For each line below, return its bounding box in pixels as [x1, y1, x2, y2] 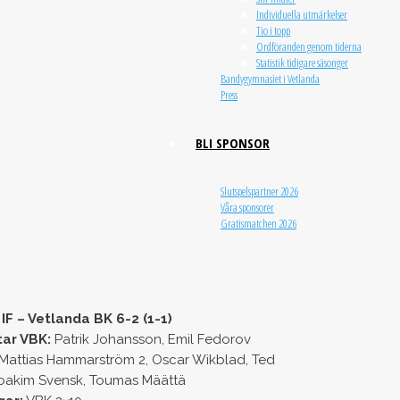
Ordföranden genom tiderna [256, 38, 362, 54]
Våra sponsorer [221, 199, 274, 215]
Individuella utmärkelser [256, 6, 347, 22]
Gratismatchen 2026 [221, 215, 296, 231]
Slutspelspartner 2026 [221, 183, 298, 199]
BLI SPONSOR [196, 134, 270, 152]
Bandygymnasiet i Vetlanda [221, 71, 320, 87]
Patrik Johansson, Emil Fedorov [51, 331, 252, 347]
